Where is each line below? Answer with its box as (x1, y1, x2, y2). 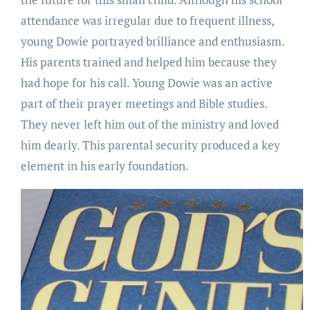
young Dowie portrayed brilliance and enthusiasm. (20, 33, 284, 49)
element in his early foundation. (20, 157, 189, 174)
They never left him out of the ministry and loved (20, 116, 279, 132)
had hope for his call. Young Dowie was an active (20, 74, 273, 91)
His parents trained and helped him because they (20, 53, 277, 70)
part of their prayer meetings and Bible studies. (20, 95, 267, 111)
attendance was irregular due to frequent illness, (20, 12, 274, 28)
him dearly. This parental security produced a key (20, 136, 280, 153)
